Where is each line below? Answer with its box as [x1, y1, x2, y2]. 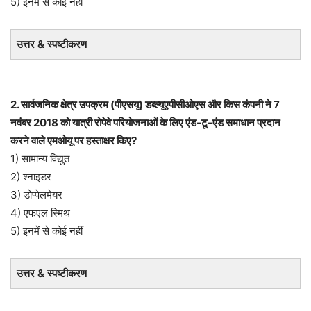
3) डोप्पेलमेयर [10, 187, 62, 201]
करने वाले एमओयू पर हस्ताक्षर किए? [10, 133, 137, 147]
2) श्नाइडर [10, 169, 51, 183]
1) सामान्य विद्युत [10, 151, 69, 165]
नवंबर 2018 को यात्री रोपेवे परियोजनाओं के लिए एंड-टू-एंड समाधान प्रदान [10, 115, 280, 129]
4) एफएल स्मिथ [10, 205, 70, 219]
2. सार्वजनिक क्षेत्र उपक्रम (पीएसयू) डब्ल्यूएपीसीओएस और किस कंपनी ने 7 [10, 97, 280, 111]
